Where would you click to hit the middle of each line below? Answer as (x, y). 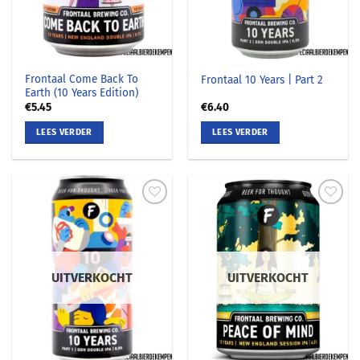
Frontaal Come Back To (82, 79)
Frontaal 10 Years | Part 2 (262, 80)
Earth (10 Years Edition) (82, 92)
